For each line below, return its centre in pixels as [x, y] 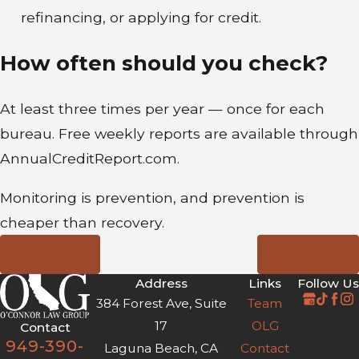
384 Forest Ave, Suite [161, 304]
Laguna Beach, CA [161, 349]
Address [161, 284]
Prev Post [50, 254]
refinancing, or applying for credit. [141, 17]
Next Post [308, 254]
